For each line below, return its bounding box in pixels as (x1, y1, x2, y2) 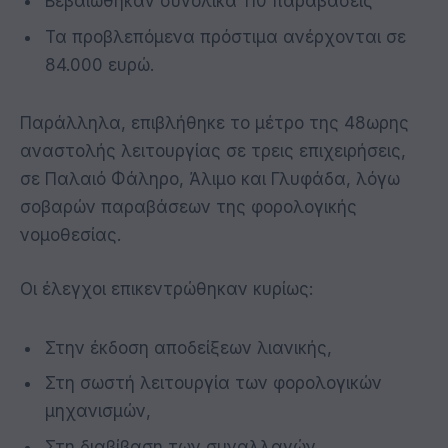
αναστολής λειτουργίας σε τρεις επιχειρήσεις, (20, 141, 406, 162)
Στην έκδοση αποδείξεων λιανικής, (45, 337, 332, 358)
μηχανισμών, (45, 401, 151, 422)
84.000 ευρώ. (45, 54, 154, 75)
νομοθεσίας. (20, 225, 121, 246)
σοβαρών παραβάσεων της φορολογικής (20, 197, 357, 218)
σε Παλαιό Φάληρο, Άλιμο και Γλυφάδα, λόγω (20, 169, 400, 190)
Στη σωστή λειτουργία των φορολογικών (45, 373, 382, 394)
